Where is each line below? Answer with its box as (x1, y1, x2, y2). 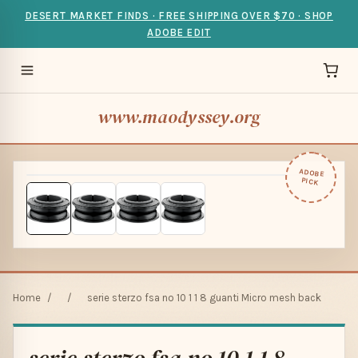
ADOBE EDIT (147, 26, 211, 38)
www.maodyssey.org (97, 105, 261, 129)
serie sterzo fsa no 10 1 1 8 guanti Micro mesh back (87, 291, 321, 304)
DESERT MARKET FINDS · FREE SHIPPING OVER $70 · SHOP (25, 10, 333, 22)
